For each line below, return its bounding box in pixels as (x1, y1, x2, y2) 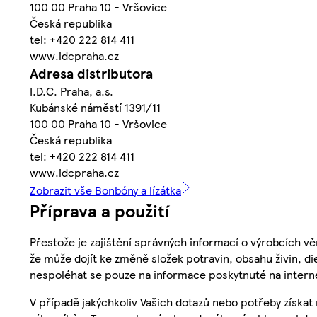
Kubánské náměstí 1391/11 (30, 99, 161, 116)
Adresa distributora (30, 64, 153, 83)
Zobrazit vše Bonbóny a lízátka (30, 182, 181, 199)
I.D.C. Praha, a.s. (30, 83, 113, 100)
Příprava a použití (30, 198, 170, 223)
